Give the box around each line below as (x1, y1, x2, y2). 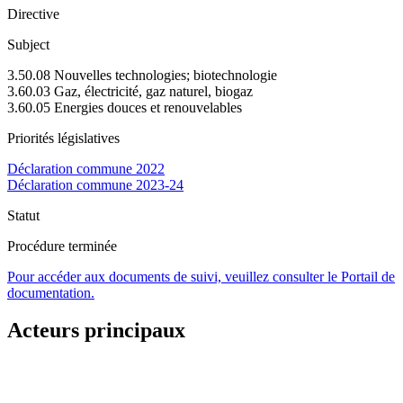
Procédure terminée (7, 237, 117, 254)
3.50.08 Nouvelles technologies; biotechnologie (7, 67, 277, 83)
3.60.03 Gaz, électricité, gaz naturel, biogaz (7, 83, 253, 99)
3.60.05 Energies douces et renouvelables (7, 99, 242, 115)
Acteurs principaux (7, 318, 185, 343)
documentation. (7, 284, 94, 300)
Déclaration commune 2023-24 (7, 176, 184, 193)
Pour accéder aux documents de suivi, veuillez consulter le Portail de (7, 268, 395, 284)
